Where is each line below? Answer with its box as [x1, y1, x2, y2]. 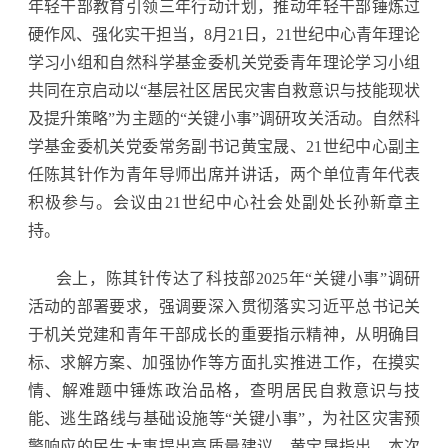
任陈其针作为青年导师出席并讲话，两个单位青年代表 [27, 165, 421, 183]
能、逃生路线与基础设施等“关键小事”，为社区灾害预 [27, 409, 421, 427]
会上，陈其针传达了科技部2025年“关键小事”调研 [55, 269, 421, 287]
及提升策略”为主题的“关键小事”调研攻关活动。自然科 [27, 109, 421, 127]
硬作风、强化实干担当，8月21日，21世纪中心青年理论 [27, 25, 421, 43]
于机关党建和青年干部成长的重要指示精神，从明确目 [27, 325, 421, 343]
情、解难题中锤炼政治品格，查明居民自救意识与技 [27, 381, 421, 399]
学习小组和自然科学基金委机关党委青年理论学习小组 [27, 53, 421, 71]
